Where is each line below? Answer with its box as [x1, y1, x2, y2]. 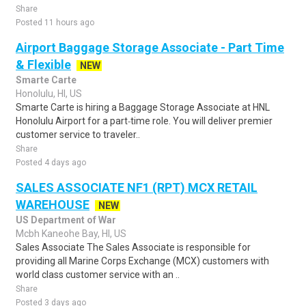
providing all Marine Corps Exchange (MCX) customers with [16, 255, 269, 266]
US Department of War [16, 214, 116, 225]
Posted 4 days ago [16, 158, 86, 167]
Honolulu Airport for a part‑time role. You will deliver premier [16, 115, 273, 126]
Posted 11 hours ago [16, 18, 94, 27]
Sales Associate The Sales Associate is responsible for [16, 242, 251, 253]
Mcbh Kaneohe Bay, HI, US [16, 228, 126, 239]
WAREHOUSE [16, 197, 89, 212]
